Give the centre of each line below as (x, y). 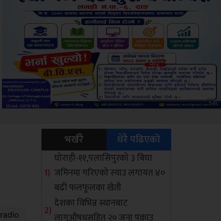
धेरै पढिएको (139, 140)
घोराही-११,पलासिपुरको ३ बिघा (104, 158)
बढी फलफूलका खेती (88, 188)
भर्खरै (74, 140)
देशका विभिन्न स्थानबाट (91, 203)
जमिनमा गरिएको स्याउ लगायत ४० (110, 173)
